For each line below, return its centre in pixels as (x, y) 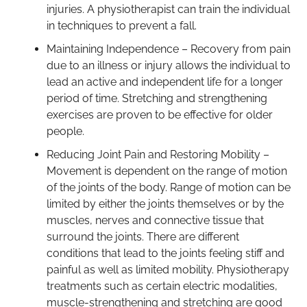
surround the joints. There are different (143, 236)
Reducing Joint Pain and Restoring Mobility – (158, 154)
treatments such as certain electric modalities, (162, 286)
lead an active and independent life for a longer (165, 82)
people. (65, 131)
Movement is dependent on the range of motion (167, 171)
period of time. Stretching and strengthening (157, 98)
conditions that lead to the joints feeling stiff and (165, 253)
